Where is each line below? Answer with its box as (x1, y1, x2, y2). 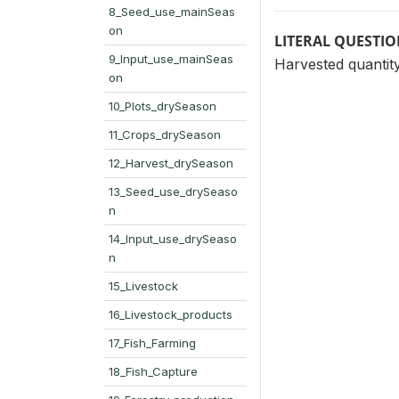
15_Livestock (109, 279, 178, 293)
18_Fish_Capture (109, 364, 198, 379)
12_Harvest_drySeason (109, 156, 233, 170)
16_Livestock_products (109, 307, 232, 322)
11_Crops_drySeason (109, 127, 221, 142)
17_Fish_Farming (109, 336, 196, 350)
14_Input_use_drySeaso (109, 232, 237, 246)
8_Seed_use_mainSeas (109, 4, 235, 19)
